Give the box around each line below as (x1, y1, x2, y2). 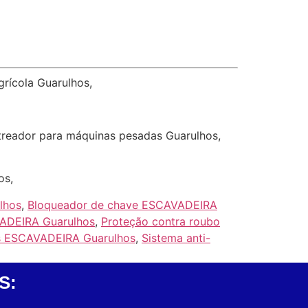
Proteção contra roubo (101, 214, 220, 228)
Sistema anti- (142, 230, 210, 245)
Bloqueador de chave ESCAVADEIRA (27, 197, 217, 212)
